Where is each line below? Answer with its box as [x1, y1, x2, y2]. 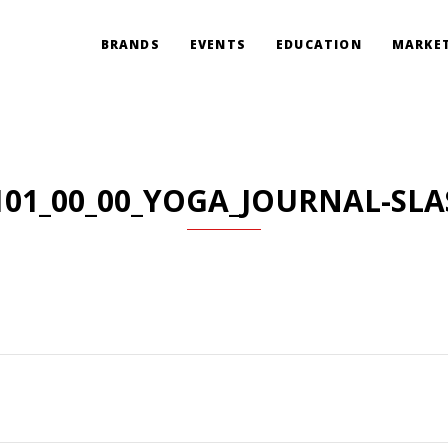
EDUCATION [275, 36, 362, 53]
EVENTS [189, 36, 246, 53]
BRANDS [100, 36, 160, 53]
